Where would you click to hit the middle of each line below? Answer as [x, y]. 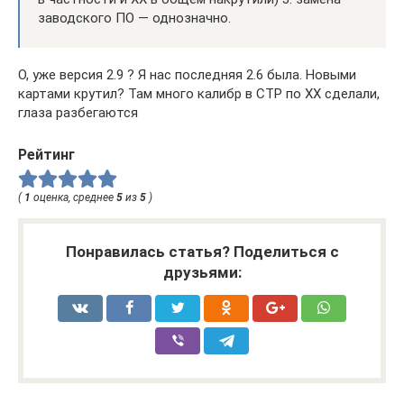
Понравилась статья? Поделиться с [202, 252]
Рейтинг [46, 155]
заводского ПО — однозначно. [134, 18]
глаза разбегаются [78, 113]
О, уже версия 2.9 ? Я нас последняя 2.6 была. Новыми [187, 75]
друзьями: [202, 273]
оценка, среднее [73, 198]
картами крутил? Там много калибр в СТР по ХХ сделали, [199, 94]
